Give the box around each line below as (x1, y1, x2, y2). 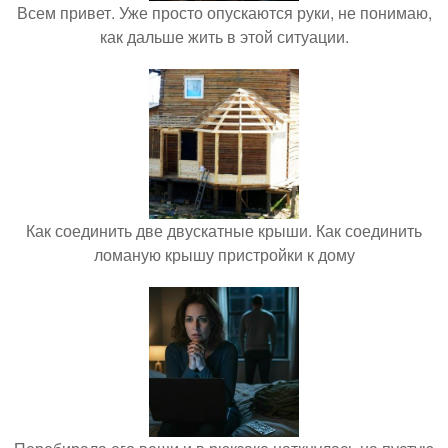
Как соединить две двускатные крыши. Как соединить (26, 219, 422, 243)
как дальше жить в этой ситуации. (99, 25, 349, 49)
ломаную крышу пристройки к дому (93, 243, 355, 267)
